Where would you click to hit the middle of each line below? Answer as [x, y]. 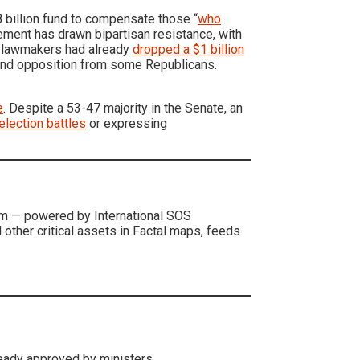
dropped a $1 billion [188, 49]
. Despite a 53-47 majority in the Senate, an [123, 108]
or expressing [127, 123]
